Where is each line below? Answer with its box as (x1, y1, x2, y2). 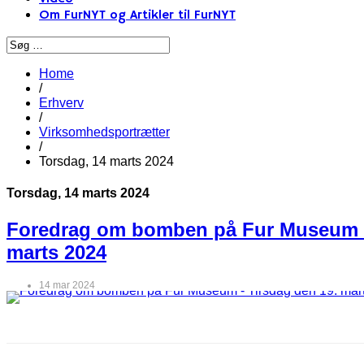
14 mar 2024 (39, 279, 95, 292)
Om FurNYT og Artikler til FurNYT (39, 7, 236, 24)
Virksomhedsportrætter (39, 125, 170, 139)
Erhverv (39, 96, 84, 110)
